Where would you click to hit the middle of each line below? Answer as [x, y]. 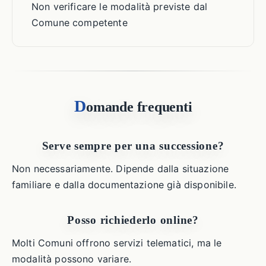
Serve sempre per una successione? [133, 146]
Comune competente [80, 23]
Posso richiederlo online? [133, 220]
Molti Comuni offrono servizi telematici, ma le [117, 243]
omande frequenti [139, 107]
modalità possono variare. [72, 259]
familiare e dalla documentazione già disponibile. [124, 185]
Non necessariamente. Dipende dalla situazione [121, 169]
